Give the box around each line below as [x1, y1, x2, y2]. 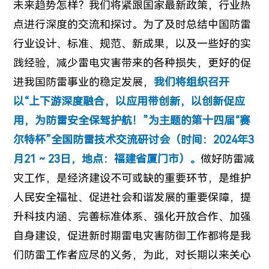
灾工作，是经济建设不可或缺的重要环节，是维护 [13, 172, 252, 185]
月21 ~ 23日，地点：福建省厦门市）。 [13, 153, 201, 166]
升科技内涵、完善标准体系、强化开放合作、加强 [13, 210, 252, 223]
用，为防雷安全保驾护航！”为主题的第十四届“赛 [13, 114, 251, 127]
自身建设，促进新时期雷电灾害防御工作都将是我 [13, 229, 252, 243]
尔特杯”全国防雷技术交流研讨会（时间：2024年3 [13, 133, 255, 147]
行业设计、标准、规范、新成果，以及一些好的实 [13, 37, 252, 50]
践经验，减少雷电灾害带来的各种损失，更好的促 [13, 56, 252, 70]
